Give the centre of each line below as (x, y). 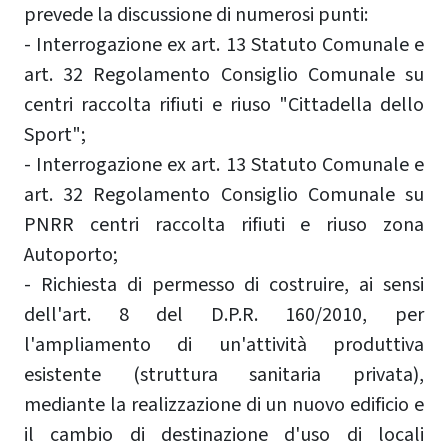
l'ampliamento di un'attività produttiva (224, 344)
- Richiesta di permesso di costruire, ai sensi (224, 284)
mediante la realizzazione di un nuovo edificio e (224, 404)
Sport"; (57, 134)
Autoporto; (71, 254)
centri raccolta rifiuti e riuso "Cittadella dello (224, 104)
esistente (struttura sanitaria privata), (224, 374)
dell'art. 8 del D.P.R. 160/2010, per (224, 314)
